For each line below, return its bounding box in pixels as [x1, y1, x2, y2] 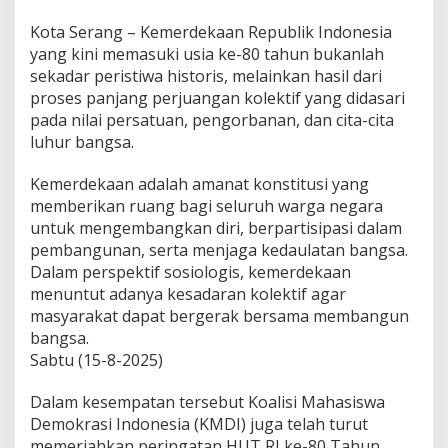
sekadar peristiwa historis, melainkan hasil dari [30, 65, 382, 88]
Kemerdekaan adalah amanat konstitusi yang [30, 173, 369, 196]
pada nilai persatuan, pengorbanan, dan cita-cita [30, 109, 394, 132]
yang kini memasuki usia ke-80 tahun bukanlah [30, 43, 384, 66]
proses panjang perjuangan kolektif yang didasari [30, 87, 405, 110]
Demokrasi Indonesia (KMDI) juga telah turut [30, 413, 368, 436]
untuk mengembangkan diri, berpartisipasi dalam [30, 217, 402, 240]
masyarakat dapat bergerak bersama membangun [30, 305, 409, 328]
